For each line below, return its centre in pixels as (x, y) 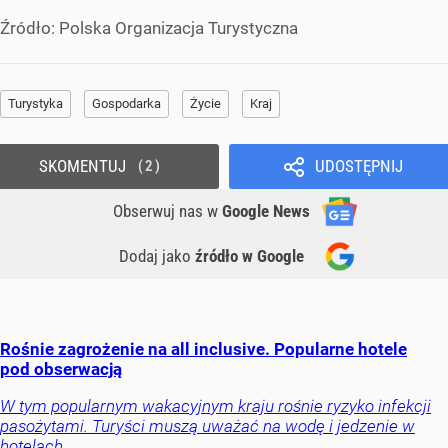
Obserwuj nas (160, 210)
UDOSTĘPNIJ (358, 165)
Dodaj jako (157, 255)
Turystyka (35, 103)
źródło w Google (249, 255)
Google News (266, 210)
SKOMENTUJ (82, 165)
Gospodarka (126, 103)
